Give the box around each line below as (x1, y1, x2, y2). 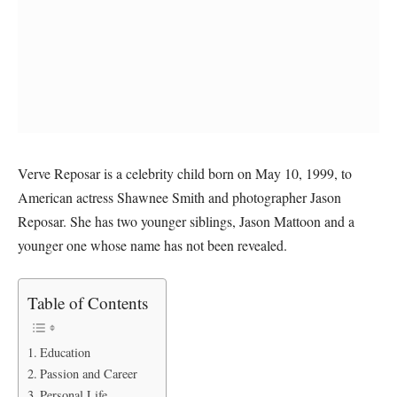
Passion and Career (39, 365, 137, 383)
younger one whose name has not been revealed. (18, 235, 287, 254)
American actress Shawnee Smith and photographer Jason (18, 187, 341, 206)
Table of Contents (27, 292, 148, 315)
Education (39, 344, 90, 362)
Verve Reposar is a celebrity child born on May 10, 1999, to (18, 163, 352, 183)
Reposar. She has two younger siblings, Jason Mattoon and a (18, 211, 354, 230)
